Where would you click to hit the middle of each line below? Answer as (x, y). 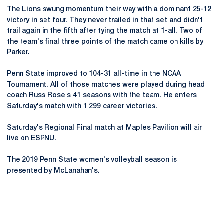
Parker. (18, 52)
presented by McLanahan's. (53, 171)
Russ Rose (47, 95)
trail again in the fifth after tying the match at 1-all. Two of (105, 31)
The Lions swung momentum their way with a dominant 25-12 (109, 9)
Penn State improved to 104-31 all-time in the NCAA (94, 74)
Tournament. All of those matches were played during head (106, 85)
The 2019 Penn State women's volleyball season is (92, 160)
